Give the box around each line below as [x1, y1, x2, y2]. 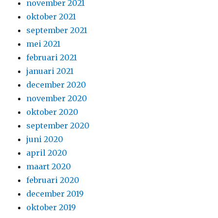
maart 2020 [26, 162, 72, 172]
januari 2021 [26, 66, 74, 76]
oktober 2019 [26, 202, 76, 213]
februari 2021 [26, 53, 77, 63]
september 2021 [26, 25, 88, 36]
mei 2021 [26, 39, 61, 49]
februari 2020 [26, 175, 80, 185]
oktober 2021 [26, 12, 76, 22]
